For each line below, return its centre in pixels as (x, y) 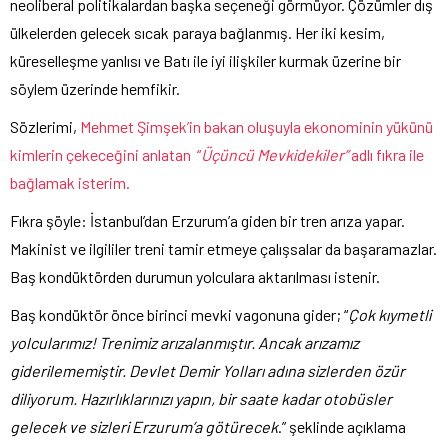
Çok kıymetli (389, 314)
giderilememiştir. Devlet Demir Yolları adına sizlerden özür (207, 370)
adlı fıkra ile (386, 154)
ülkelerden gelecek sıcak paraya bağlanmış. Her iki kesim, (197, 32)
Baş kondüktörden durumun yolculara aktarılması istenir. (195, 276)
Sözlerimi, (43, 126)
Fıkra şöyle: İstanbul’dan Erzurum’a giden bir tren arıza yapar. (207, 220)
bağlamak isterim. (70, 182)
